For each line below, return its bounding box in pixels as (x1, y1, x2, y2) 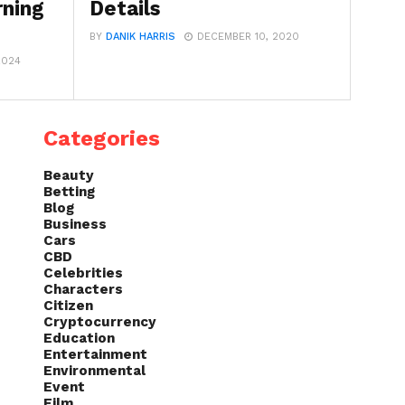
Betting (43, 184, 95, 201)
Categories (43, 126, 160, 152)
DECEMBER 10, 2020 (197, 30, 300, 42)
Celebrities (43, 265, 123, 282)
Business (43, 216, 107, 233)
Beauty (43, 167, 94, 184)
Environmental (43, 363, 146, 380)
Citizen (43, 297, 93, 315)
